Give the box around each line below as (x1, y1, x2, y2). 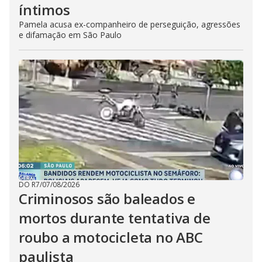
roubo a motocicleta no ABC (19, 227, 203, 247)
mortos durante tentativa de (19, 208, 211, 227)
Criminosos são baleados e (19, 189, 195, 208)
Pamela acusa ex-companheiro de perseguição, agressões (19, 19, 240, 30)
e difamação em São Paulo (19, 29, 122, 40)
